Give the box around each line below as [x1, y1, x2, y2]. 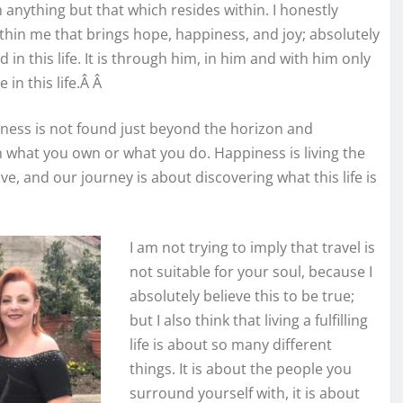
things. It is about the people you [130, 359, 352, 380]
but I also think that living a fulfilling [130, 310, 368, 331]
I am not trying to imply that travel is [130, 237, 375, 258]
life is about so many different [130, 335, 332, 355]
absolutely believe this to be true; [130, 286, 354, 307]
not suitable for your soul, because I [130, 262, 372, 282]
